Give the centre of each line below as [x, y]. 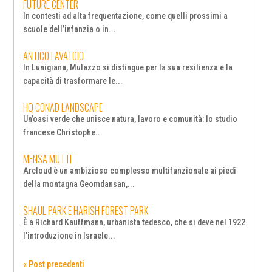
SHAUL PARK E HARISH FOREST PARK [86, 211]
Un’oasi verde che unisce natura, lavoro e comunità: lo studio [131, 119]
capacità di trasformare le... [73, 81]
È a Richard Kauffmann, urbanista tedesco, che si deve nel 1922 [134, 223]
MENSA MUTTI [48, 159]
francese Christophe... [63, 133]
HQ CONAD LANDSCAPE [63, 108]
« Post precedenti [54, 264]
